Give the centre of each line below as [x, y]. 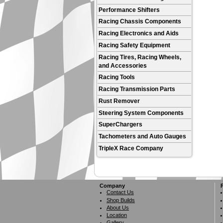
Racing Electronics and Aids [139, 34]
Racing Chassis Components [140, 22]
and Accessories [123, 65]
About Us [117, 207]
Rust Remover [119, 101]
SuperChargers [121, 125]
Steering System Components [141, 113]
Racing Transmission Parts [137, 89]
